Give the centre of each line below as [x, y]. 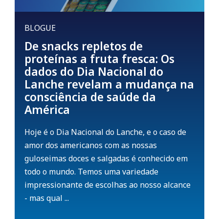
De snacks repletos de [84, 46]
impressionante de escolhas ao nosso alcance [108, 185]
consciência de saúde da [90, 97]
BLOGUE [40, 28]
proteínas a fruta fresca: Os [99, 59]
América [47, 110]
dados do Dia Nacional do [94, 72]
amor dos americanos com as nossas [91, 145]
